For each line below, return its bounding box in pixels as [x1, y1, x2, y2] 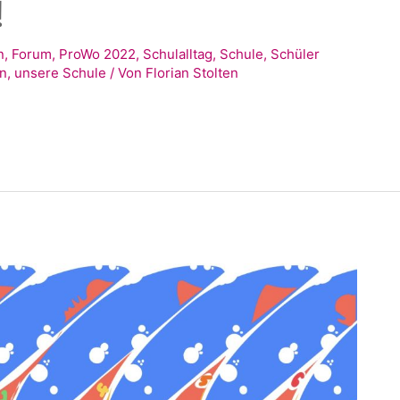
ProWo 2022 [59, 46, 137, 63]
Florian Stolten [146, 64, 239, 82]
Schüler [271, 46, 321, 63]
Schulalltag [143, 46, 213, 63]
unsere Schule [14, 64, 107, 82]
